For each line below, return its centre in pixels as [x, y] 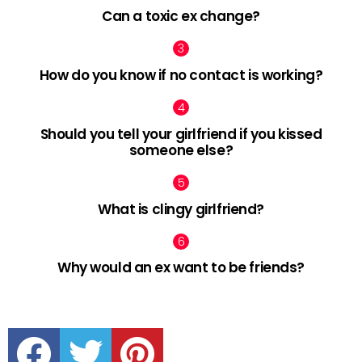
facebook [60, 330]
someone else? [181, 150]
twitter [105, 330]
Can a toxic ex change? [181, 17]
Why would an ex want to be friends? [181, 268]
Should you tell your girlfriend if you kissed [181, 134]
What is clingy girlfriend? [181, 209]
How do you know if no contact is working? [181, 76]
